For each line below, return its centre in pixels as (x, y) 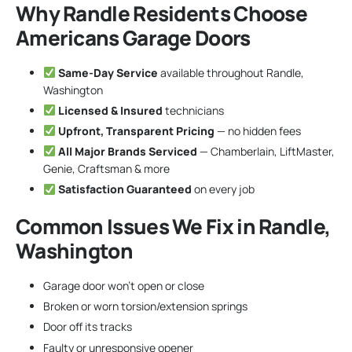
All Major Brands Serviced (127, 152)
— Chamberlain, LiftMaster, (266, 152)
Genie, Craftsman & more (106, 169)
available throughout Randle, (231, 72)
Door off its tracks (88, 327)
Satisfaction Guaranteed (125, 189)
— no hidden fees (257, 130)
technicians (193, 110)
